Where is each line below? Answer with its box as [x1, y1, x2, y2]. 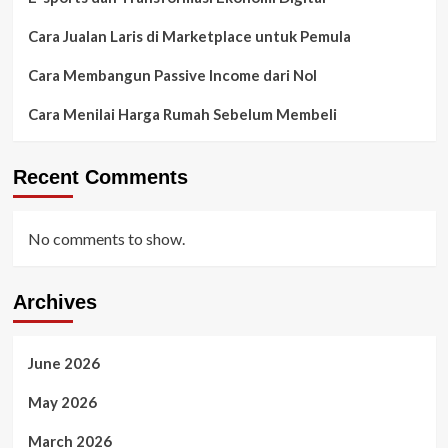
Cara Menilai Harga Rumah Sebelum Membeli [27, 105, 337, 124]
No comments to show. [27, 229, 185, 249]
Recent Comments [12, 166, 188, 189]
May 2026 [27, 393, 97, 412]
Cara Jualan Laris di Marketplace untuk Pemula [27, 27, 351, 46]
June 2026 [27, 354, 100, 373]
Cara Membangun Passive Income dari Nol [27, 66, 317, 85]
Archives [12, 291, 97, 314]
